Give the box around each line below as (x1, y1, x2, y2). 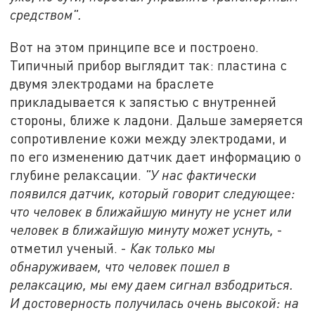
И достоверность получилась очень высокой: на (10, 294, 300, 311)
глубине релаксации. (10, 166, 142, 183)
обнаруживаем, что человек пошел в (10, 257, 231, 274)
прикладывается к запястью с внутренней (10, 93, 277, 110)
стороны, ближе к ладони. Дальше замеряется (10, 111, 304, 128)
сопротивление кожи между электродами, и (10, 129, 288, 146)
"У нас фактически (141, 166, 257, 183)
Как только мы (130, 239, 216, 256)
